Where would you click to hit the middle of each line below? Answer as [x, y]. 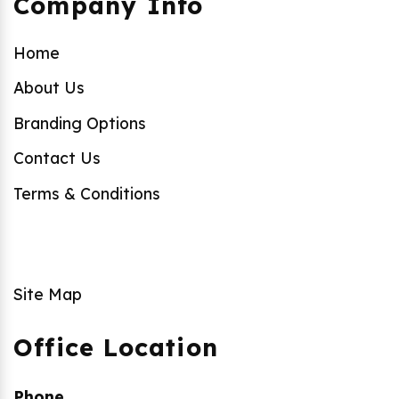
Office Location [116, 348]
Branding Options [80, 122]
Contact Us [57, 158]
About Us [49, 88]
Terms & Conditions [87, 193]
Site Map [48, 294]
